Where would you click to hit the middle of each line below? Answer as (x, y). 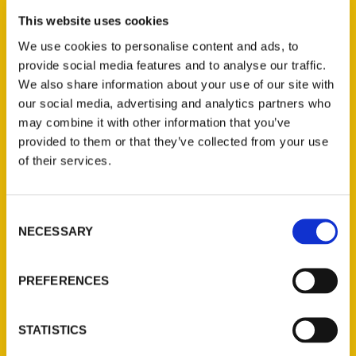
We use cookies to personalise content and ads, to (159, 46)
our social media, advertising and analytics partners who (174, 103)
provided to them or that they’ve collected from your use (173, 141)
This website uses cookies (94, 21)
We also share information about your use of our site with (176, 84)
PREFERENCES (64, 280)
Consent (28, 215)
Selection (30, 234)
